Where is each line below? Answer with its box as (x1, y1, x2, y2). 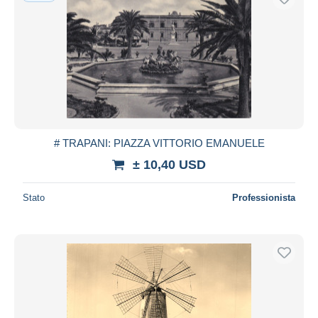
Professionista (232, 192, 295, 203)
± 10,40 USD (133, 157, 206, 172)
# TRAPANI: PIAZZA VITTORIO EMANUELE (53, 136, 265, 149)
